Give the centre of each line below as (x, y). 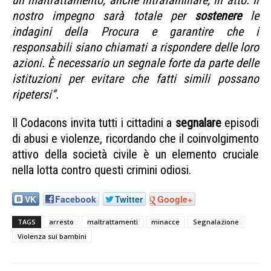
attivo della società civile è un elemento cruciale (135, 154)
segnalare (198, 122)
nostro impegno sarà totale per (103, 15)
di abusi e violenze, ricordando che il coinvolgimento (135, 138)
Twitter (129, 199)
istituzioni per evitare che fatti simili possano (135, 78)
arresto (61, 221)
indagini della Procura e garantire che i (135, 31)
